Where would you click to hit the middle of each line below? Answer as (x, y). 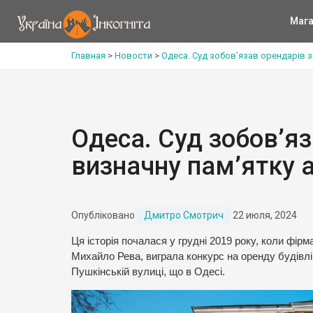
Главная (88, 56)
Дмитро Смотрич (184, 215)
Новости (133, 56)
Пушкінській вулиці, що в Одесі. (148, 272)
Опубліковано (104, 215)
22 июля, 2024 (264, 215)
